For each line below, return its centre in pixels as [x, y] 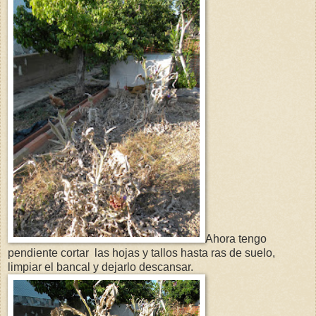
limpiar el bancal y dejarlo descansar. [101, 267]
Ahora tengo [236, 239]
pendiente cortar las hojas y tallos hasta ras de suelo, [141, 253]
